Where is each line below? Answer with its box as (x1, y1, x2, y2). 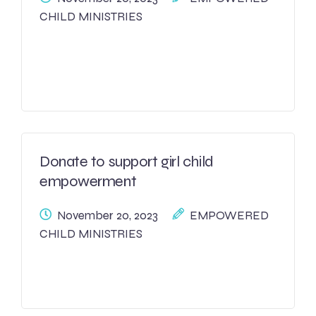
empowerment (39, 172, 137, 190)
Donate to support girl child (39, 152, 214, 171)
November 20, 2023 (57, 208, 158, 223)
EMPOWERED (190, 208, 269, 223)
